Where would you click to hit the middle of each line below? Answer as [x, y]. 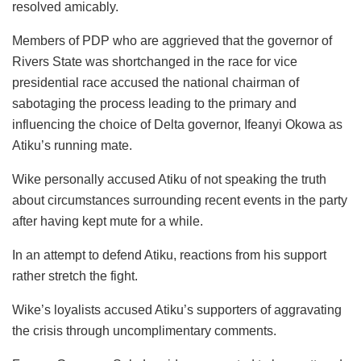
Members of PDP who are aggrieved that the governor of [172, 41]
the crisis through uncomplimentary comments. [144, 331]
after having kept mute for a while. [108, 222]
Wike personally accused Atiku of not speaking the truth [169, 180]
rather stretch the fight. [75, 276]
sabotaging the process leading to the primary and [154, 104]
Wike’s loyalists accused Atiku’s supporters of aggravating [177, 310]
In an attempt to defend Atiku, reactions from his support [169, 255]
